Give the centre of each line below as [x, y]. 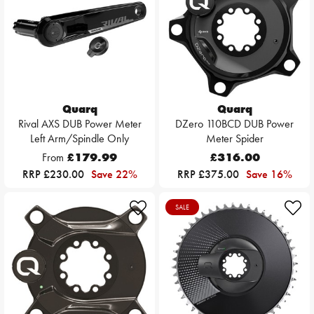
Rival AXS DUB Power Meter [80, 124]
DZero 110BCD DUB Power [234, 124]
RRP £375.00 [209, 175]
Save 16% [269, 175]
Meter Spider [234, 139]
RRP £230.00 [54, 175]
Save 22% [114, 175]
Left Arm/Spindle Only [80, 139]
